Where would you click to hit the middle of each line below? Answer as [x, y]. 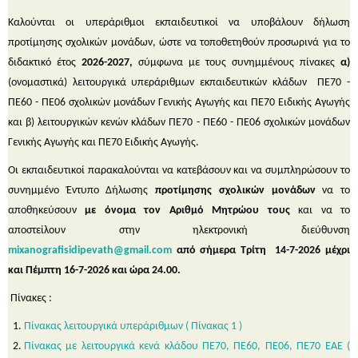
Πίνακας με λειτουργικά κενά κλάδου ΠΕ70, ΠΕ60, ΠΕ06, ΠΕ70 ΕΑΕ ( [187, 346]
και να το [320, 210]
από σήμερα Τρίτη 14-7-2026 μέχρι [261, 250]
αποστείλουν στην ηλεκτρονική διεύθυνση [179, 230]
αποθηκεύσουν [47, 210]
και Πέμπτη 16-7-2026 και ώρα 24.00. [94, 270]
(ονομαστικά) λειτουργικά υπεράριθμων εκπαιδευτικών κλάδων [157, 82]
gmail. [138, 250]
